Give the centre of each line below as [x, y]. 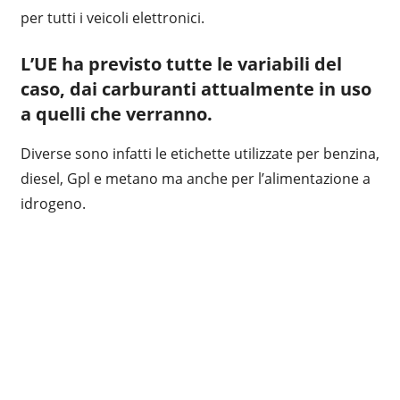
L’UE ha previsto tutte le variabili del [181, 63]
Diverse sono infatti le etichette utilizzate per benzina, [200, 153]
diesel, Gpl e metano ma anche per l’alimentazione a [195, 178]
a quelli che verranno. [116, 113]
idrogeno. [53, 203]
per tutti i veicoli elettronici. [112, 17]
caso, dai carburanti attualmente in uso [196, 88]
